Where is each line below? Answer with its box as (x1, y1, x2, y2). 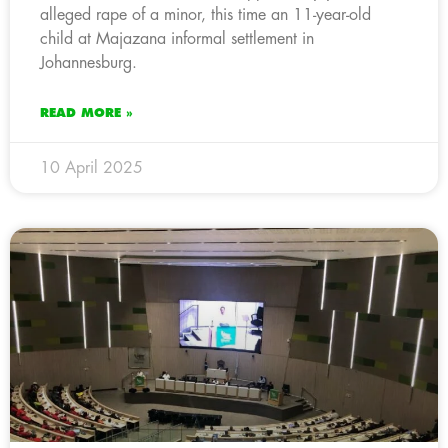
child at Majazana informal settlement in (40, 30, 314, 47)
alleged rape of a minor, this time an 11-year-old (40, 6, 371, 23)
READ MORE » (40, 106, 133, 119)
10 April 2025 (40, 159, 143, 176)
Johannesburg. (40, 54, 137, 71)
